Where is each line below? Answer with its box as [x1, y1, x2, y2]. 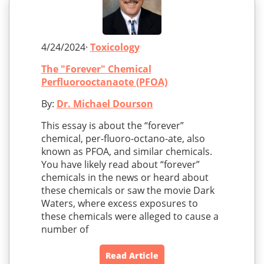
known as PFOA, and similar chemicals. [41, 145, 212, 159]
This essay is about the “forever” [41, 119, 184, 133]
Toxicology [90, 41, 140, 54]
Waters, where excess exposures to [41, 197, 198, 210]
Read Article [105, 250, 159, 262]
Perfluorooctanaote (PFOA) [41, 75, 167, 89]
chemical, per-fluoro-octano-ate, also [41, 132, 205, 146]
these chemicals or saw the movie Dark [41, 184, 214, 197]
